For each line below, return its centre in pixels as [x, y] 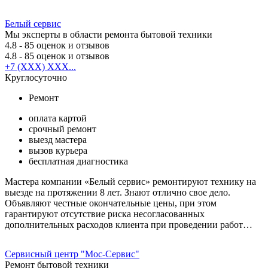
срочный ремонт [63, 129]
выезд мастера [58, 139]
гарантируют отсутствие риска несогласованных [105, 214]
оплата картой [58, 118]
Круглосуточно [36, 77]
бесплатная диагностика [78, 161]
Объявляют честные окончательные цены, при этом [111, 203]
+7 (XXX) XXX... [40, 66]
